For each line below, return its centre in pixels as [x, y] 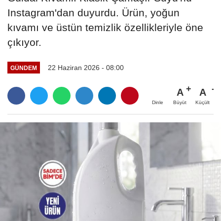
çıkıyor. [24, 42]
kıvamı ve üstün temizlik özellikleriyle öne [105, 28]
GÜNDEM [23, 68]
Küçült [203, 103]
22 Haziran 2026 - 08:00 [86, 68]
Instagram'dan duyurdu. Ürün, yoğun [93, 13]
